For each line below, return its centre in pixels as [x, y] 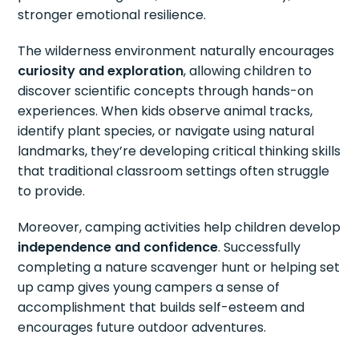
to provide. [52, 191]
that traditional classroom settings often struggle [174, 171]
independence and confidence [118, 247]
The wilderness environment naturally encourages [176, 50]
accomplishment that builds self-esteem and [161, 307]
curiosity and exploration [101, 71]
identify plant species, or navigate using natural [166, 131]
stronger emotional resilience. [112, 14]
